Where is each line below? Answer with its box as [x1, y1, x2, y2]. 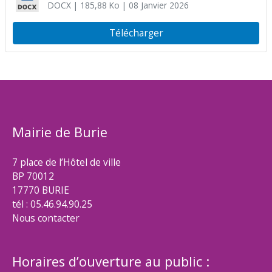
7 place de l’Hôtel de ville [12, 155, 121, 169]
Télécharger [109, 26, 163, 40]
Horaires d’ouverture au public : [12, 252, 209, 270]
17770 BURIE [12, 183, 69, 197]
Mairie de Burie [12, 123, 107, 141]
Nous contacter [12, 211, 80, 225]
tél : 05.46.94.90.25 [12, 197, 92, 211]
